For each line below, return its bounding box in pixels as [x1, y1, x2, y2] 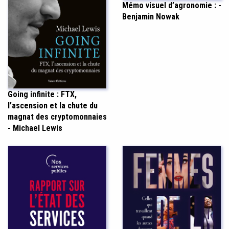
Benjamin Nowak [122, 12, 179, 22]
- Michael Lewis [8, 123, 62, 133]
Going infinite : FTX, [8, 89, 77, 99]
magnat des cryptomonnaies [8, 111, 107, 122]
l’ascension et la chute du [8, 100, 98, 110]
